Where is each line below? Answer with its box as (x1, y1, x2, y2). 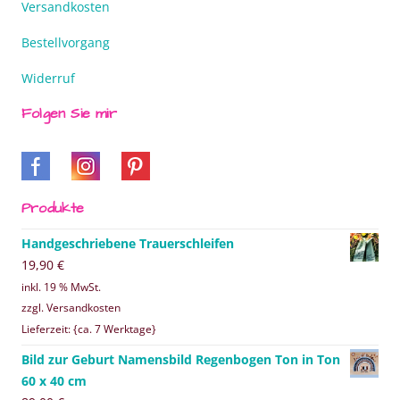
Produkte (21, 198, 85, 219)
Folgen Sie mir (21, 104, 117, 124)
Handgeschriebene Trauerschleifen (21, 235, 234, 253)
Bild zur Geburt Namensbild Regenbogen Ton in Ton (21, 350, 340, 368)
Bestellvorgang (21, 34, 110, 52)
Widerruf (21, 70, 75, 87)
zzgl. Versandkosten (21, 301, 121, 315)
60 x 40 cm (21, 371, 87, 389)
